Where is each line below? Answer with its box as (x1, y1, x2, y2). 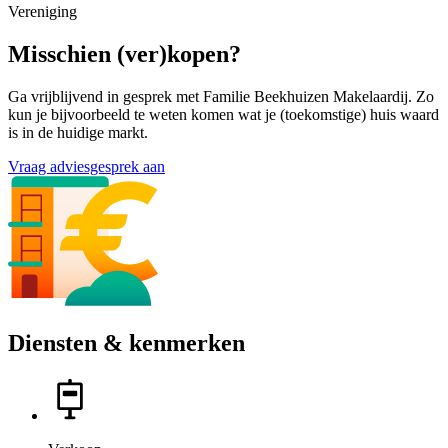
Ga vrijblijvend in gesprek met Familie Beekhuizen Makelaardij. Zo (8, 88, 434, 106)
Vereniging (8, 3, 77, 21)
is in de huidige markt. (8, 124, 148, 142)
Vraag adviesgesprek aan (8, 158, 165, 176)
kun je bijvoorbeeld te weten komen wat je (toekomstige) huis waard (8, 106, 439, 124)
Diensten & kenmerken (8, 329, 245, 356)
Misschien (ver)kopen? (8, 41, 241, 68)
